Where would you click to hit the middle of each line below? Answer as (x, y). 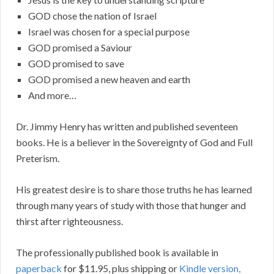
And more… (52, 95)
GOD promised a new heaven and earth (109, 80)
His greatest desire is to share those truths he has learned (134, 190)
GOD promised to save (76, 64)
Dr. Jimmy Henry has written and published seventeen (127, 127)
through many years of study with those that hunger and (131, 206)
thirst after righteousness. (69, 221)
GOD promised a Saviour (80, 48)
